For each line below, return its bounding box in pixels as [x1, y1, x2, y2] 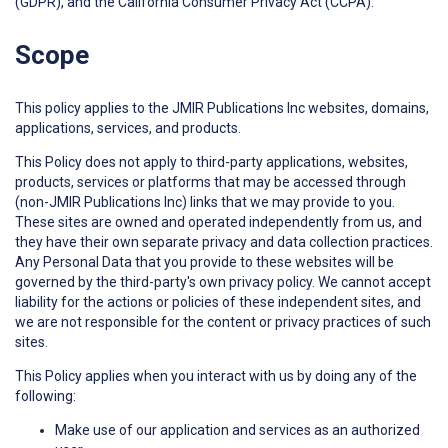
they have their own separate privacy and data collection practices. [15, 234, 433, 251]
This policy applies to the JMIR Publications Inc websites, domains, [15, 100, 429, 117]
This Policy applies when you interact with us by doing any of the [15, 368, 417, 385]
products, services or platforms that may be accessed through [15, 174, 406, 191]
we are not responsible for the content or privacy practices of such [15, 314, 431, 331]
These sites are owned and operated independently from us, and [15, 214, 422, 231]
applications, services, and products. [15, 120, 241, 137]
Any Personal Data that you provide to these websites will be [15, 254, 394, 271]
